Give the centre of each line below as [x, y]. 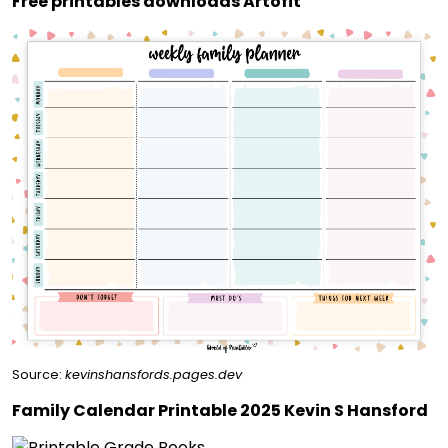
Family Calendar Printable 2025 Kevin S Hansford [220, 411]
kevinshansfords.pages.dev [153, 375]
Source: [38, 375]
